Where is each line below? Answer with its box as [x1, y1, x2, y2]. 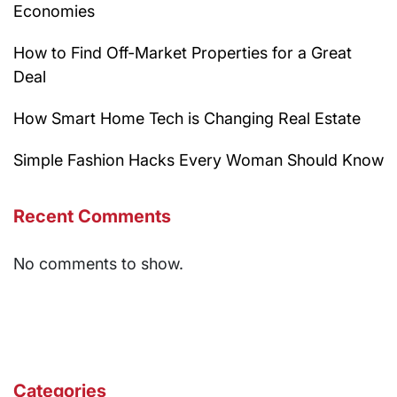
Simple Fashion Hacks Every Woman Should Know [13, 150, 384, 169]
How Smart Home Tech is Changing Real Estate [13, 108, 361, 128]
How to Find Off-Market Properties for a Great [13, 43, 352, 62]
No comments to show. [13, 253, 183, 273]
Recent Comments [13, 205, 171, 227]
